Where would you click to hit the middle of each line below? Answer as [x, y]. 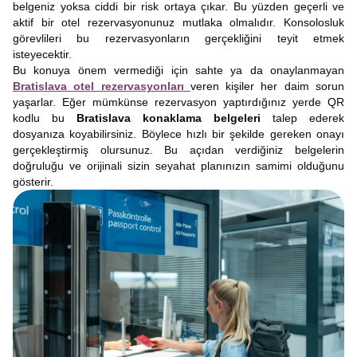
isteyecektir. [42, 54]
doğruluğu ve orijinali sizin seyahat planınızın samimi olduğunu [178, 166]
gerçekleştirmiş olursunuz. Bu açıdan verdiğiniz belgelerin [178, 150]
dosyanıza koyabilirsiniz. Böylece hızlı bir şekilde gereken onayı [178, 134]
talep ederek [302, 118]
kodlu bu [45, 118]
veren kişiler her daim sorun [267, 86]
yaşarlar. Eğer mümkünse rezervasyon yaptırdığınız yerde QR [178, 102]
